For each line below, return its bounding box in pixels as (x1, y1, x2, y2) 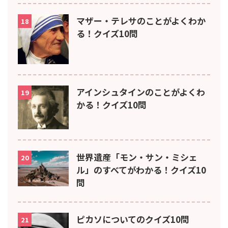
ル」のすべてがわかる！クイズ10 (76, 163, 206, 176)
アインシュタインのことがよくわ (76, 85, 205, 98)
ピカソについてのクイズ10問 (76, 212, 189, 225)
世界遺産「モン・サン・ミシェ (76, 150, 197, 163)
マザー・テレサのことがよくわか (76, 14, 206, 27)
